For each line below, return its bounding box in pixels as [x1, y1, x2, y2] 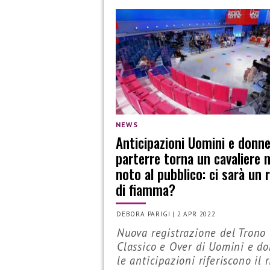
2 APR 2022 [177, 210, 216, 219]
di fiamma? [116, 178, 175, 200]
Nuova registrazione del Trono [117, 225, 266, 240]
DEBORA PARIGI [116, 210, 171, 219]
